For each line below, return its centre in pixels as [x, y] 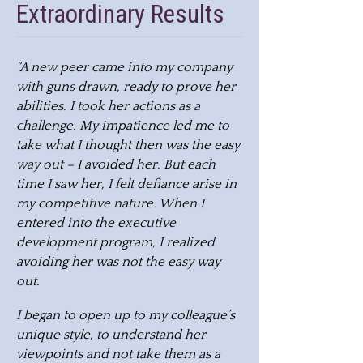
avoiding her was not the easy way [118, 262]
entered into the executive [96, 223]
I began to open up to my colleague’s [126, 316]
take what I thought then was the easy [128, 145]
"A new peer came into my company [124, 68]
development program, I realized [115, 243]
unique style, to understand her [111, 335]
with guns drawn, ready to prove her [126, 87]
